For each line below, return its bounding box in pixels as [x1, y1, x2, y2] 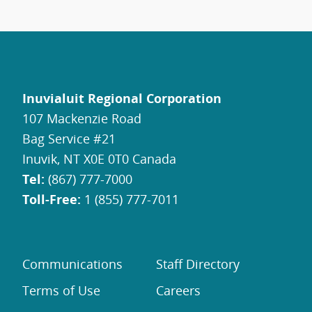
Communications [22, 255, 123, 273]
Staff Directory [156, 255, 240, 273]
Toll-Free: [22, 190, 81, 208]
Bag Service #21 [22, 130, 116, 148]
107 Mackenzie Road [22, 109, 141, 127]
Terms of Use [22, 281, 100, 299]
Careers [156, 281, 201, 299]
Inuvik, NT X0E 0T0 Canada [22, 150, 176, 168]
